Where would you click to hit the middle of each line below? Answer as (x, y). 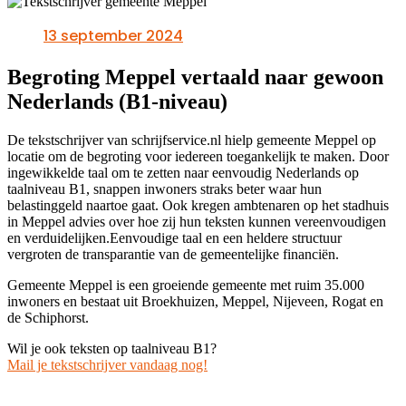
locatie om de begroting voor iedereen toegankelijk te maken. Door (198, 157)
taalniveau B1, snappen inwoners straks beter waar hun (164, 189)
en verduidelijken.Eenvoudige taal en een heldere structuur (174, 238)
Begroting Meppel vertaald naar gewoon (195, 77)
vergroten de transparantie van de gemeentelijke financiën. (173, 255)
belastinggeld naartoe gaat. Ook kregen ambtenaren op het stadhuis (198, 206)
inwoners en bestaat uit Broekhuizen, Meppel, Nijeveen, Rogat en (195, 302)
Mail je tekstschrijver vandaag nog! (107, 365)
